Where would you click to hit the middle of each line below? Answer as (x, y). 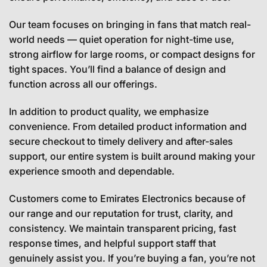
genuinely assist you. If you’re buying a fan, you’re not (132, 258)
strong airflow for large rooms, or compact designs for (132, 54)
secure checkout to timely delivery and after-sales (121, 141)
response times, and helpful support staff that (112, 243)
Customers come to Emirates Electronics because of (127, 198)
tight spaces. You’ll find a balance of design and (117, 69)
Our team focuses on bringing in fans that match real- (130, 24)
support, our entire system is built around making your (132, 156)
